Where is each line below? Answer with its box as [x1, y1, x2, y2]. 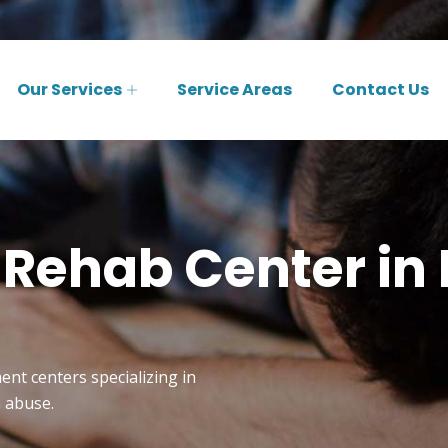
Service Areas [177, 78, 292, 101]
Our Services [17, 78, 122, 101]
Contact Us [332, 78, 429, 101]
